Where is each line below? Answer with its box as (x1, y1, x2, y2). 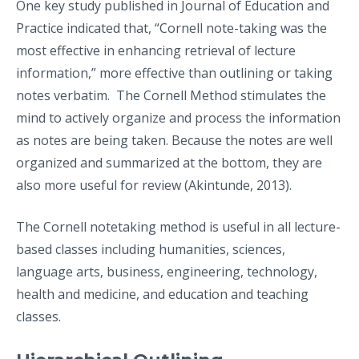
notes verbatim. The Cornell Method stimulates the (16, 86, 326, 104)
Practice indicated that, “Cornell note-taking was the (16, 18, 327, 37)
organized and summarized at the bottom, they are (16, 153, 322, 171)
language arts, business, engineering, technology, (16, 262, 317, 280)
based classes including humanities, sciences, (16, 240, 285, 258)
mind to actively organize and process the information (16, 108, 341, 127)
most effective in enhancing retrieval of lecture (16, 41, 296, 59)
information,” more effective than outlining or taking (16, 63, 333, 82)
